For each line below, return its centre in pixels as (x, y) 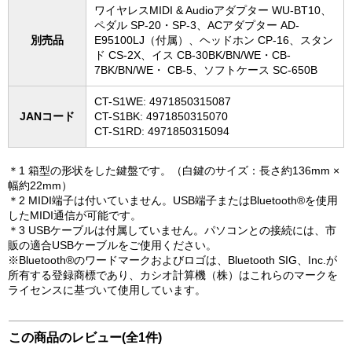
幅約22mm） (40, 186)
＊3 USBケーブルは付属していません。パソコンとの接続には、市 (172, 231)
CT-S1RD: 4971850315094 (162, 132)
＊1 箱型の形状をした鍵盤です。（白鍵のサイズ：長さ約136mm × (174, 171)
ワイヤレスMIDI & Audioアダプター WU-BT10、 (213, 11)
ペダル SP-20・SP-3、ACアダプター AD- (197, 26)
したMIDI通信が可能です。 (75, 216)
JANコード (47, 117)
